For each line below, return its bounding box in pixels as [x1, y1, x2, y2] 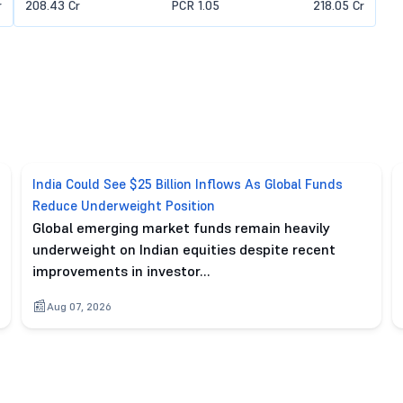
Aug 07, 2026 [47, 300, 112, 313]
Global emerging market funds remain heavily [32, 219, 330, 237]
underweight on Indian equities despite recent [32, 240, 336, 258]
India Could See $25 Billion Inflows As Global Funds [32, 175, 343, 193]
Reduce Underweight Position [32, 197, 215, 214]
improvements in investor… [32, 262, 210, 280]
